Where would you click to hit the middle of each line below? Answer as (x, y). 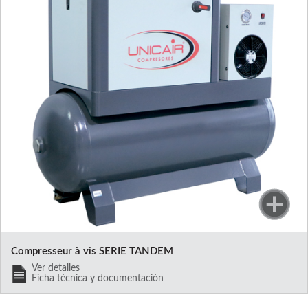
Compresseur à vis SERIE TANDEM (92, 252)
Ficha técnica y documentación (97, 279)
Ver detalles (55, 268)
